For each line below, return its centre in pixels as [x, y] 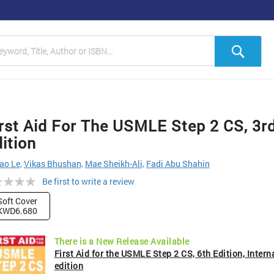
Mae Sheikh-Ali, [114, 164]
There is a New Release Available [122, 241]
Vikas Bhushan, [53, 164]
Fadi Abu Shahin [178, 164]
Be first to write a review [88, 181]
